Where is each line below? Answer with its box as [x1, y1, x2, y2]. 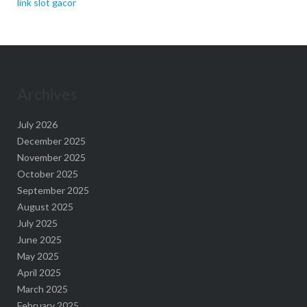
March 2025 [16, 283, 68, 295]
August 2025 [16, 201, 73, 213]
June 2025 [16, 234, 62, 246]
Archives [16, 84, 77, 103]
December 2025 [16, 135, 86, 147]
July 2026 [16, 119, 58, 131]
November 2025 [16, 151, 86, 164]
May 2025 [16, 250, 59, 262]
